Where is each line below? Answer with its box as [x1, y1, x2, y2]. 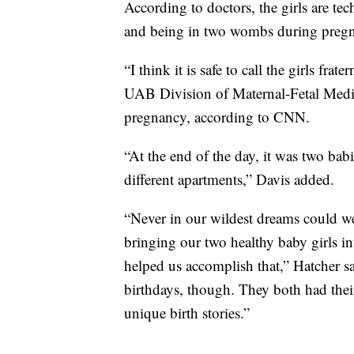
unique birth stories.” [124, 303, 250, 323]
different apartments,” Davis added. [124, 169, 334, 190]
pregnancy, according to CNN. [124, 107, 310, 127]
